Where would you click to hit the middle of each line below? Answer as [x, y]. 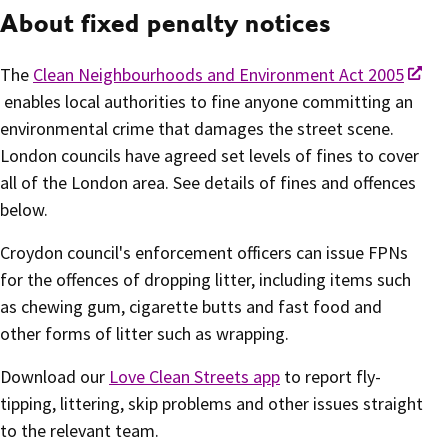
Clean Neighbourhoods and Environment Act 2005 [218, 74]
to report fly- [330, 376]
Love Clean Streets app [194, 376]
